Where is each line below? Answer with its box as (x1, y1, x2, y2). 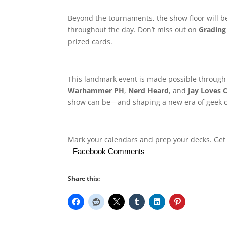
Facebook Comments (73, 146, 145, 156)
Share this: (68, 174, 100, 183)
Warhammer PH (68, 85, 125, 95)
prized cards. (68, 36, 113, 46)
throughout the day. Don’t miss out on (68, 24, 199, 34)
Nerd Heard (128, 85, 169, 95)
